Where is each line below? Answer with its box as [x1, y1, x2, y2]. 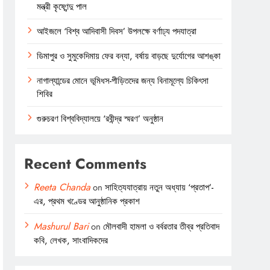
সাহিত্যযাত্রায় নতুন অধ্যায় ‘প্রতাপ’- [105, 180, 214, 194]
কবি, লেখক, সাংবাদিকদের [34, 233, 108, 247]
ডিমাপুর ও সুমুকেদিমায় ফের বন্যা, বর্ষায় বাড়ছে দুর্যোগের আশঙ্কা [37, 49, 221, 63]
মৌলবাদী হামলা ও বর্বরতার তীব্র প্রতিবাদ [103, 219, 220, 233]
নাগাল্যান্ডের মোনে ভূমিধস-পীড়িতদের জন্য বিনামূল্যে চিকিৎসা [37, 74, 209, 87]
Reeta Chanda [34, 180, 91, 194]
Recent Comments [24, 152, 147, 174]
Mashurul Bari [34, 219, 89, 233]
